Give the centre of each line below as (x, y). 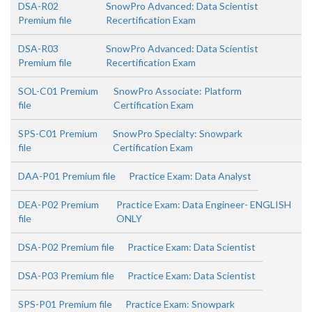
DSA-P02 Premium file (66, 247)
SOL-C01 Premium (58, 91)
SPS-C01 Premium (58, 134)
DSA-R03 (38, 49)
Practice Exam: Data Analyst (190, 176)
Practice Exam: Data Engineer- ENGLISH (203, 205)
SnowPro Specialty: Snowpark (177, 134)
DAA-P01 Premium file (67, 176)
